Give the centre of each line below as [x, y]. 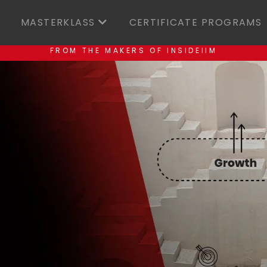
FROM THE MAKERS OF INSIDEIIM [133, 50]
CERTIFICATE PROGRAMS [195, 22]
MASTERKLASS [60, 22]
